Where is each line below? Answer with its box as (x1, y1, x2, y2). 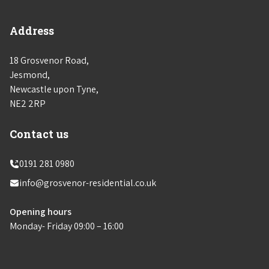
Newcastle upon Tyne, (10, 83, 98, 96)
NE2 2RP (10, 97, 46, 110)
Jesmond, (10, 68, 50, 82)
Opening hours (10, 205, 71, 219)
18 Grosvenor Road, (10, 54, 89, 67)
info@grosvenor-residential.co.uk (19, 177, 156, 190)
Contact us (10, 127, 68, 142)
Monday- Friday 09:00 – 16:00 (10, 220, 124, 233)
